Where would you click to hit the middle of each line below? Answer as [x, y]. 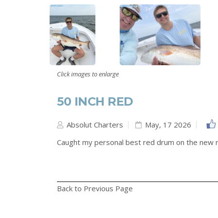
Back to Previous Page [95, 188]
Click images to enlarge [88, 74]
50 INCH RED [95, 101]
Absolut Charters [94, 125]
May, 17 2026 [167, 125]
